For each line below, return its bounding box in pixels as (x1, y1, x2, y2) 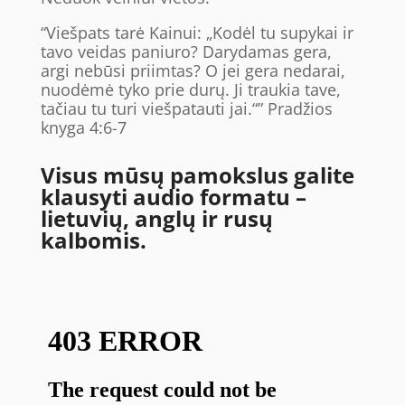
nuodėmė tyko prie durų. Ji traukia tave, (40, 79, 341, 100)
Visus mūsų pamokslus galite (40, 160, 354, 190)
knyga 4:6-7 (40, 117, 127, 138)
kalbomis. (40, 225, 146, 255)
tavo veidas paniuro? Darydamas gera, (40, 41, 332, 62)
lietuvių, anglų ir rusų (40, 203, 273, 233)
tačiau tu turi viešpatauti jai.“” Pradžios (40, 98, 333, 119)
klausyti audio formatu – (40, 182, 306, 212)
